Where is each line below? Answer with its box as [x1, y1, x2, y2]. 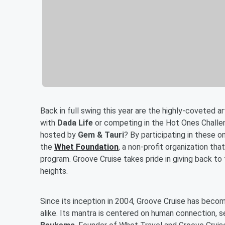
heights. [40, 166, 68, 176]
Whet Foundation [54, 142, 119, 152]
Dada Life [57, 118, 93, 128]
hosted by [40, 130, 78, 140]
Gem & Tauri [78, 130, 124, 140]
